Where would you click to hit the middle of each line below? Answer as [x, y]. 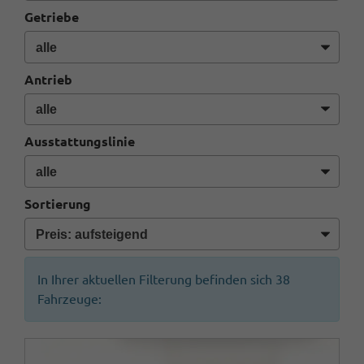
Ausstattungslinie [80, 142]
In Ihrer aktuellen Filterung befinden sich [156, 279]
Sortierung [58, 204]
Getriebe [52, 17]
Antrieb [48, 79]
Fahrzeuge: [69, 299]
